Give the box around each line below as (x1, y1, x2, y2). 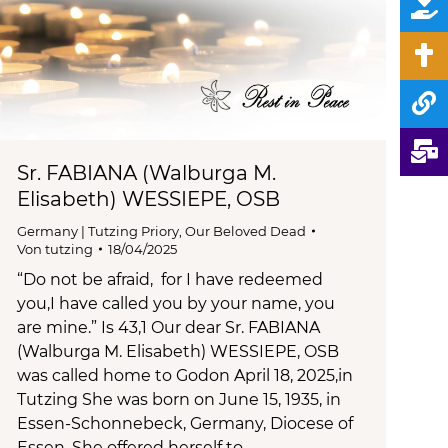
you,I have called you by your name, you (17, 293, 335, 313)
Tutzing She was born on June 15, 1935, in (17, 389, 341, 409)
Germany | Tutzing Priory (17, 222, 179, 239)
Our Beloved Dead (185, 222, 306, 239)
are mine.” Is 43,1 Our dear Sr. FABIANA (17, 317, 320, 337)
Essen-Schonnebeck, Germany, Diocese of (17, 413, 353, 433)
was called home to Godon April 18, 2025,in (17, 365, 353, 385)
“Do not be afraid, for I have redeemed (17, 269, 323, 289)
